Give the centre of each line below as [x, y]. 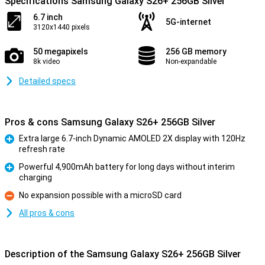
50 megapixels [61, 51]
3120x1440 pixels [62, 27]
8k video [46, 62]
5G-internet [188, 22]
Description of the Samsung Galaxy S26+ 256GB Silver [123, 254]
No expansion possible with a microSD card [100, 195]
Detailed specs [47, 81]
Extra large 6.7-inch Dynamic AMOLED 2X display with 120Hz [132, 138]
